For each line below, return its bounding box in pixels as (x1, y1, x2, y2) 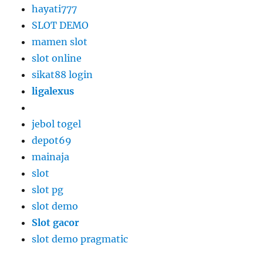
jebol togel (32, 118, 82, 130)
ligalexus (32, 85, 75, 97)
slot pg (32, 184, 64, 196)
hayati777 (32, 3, 77, 15)
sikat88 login (32, 69, 93, 81)
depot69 (32, 134, 72, 147)
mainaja (32, 151, 70, 163)
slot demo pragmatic (32, 233, 129, 245)
